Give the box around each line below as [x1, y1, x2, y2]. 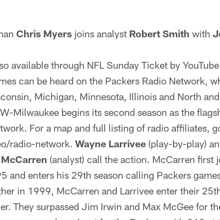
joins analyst [72, 27, 129, 39]
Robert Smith [129, 27, 190, 39]
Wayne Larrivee [75, 137, 146, 149]
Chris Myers [16, 27, 72, 39]
